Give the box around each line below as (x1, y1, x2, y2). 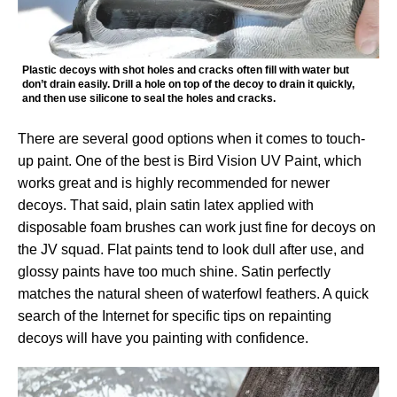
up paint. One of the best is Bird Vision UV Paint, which (18, 152, 362, 168)
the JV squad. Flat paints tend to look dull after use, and (18, 241, 364, 257)
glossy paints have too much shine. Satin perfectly (18, 263, 331, 279)
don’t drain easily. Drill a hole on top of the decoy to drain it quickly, (22, 77, 354, 90)
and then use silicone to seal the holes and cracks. (22, 91, 276, 105)
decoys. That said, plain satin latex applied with (18, 197, 314, 213)
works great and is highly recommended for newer (18, 175, 330, 191)
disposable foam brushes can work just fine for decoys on (18, 219, 376, 235)
